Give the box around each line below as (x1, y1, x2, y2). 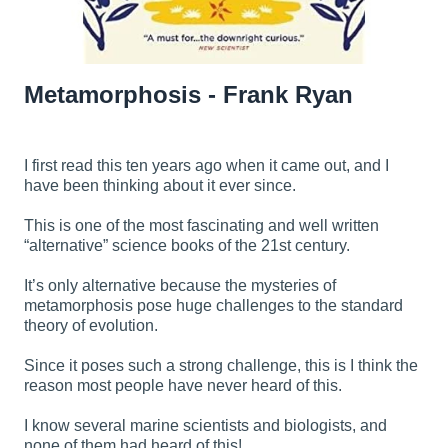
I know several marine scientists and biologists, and (24, 417, 387, 434)
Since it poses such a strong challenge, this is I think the (24, 357, 418, 374)
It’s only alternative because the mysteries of (24, 277, 336, 294)
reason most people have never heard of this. (24, 377, 342, 394)
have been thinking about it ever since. (24, 177, 296, 194)
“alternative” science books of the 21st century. (24, 237, 350, 254)
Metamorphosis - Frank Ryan (24, 81, 353, 108)
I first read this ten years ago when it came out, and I (24, 157, 389, 174)
